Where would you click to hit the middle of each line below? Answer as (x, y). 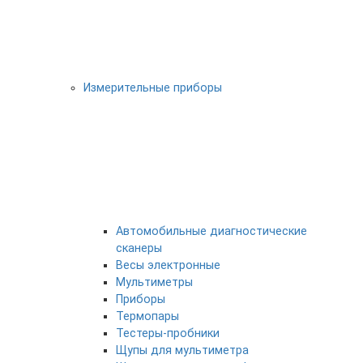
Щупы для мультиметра (182, 350)
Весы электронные (168, 265)
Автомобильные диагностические (211, 231)
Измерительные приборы (153, 88)
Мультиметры (154, 282)
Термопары (147, 316)
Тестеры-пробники (168, 333)
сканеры (139, 248)
